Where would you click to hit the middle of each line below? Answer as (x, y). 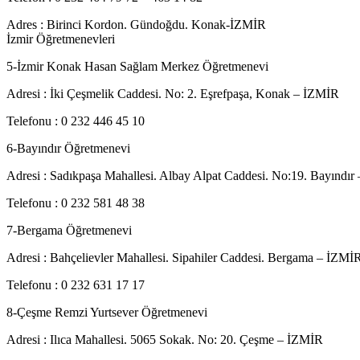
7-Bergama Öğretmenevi (69, 230)
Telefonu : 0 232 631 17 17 (76, 285)
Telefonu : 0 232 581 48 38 (76, 203)
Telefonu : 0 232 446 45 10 (76, 121)
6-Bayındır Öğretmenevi (68, 148)
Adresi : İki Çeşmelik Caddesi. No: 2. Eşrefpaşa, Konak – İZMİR (173, 94)
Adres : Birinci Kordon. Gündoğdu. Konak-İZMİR (136, 25)
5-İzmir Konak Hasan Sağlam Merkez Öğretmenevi (137, 66)
